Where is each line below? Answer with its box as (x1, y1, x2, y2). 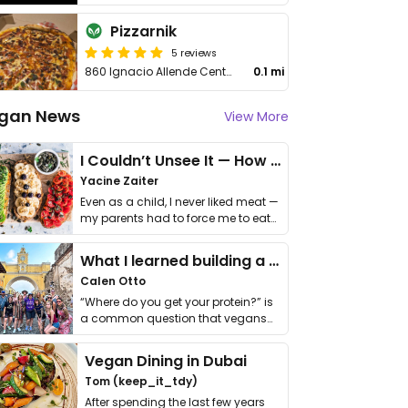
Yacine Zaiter (80, 173, 158, 189)
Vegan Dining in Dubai (85, 351, 248, 372)
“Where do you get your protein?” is (80, 294, 273, 310)
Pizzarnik (110, 21, 178, 42)
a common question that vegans (80, 311, 267, 326)
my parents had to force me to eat (80, 210, 270, 226)
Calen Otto (80, 273, 146, 289)
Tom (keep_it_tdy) (85, 373, 199, 389)
